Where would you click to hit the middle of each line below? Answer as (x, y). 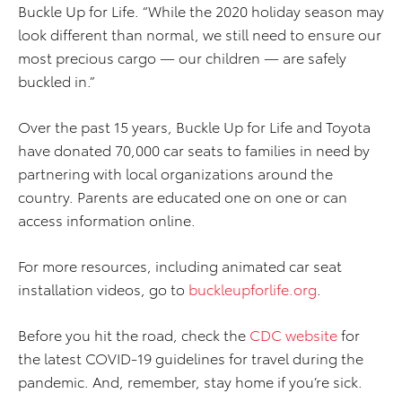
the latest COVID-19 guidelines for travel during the (191, 358)
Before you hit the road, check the (134, 335)
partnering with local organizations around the (175, 173)
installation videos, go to (103, 289)
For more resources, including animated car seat (180, 266)
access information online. (107, 220)
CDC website (293, 335)
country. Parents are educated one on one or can (183, 197)
